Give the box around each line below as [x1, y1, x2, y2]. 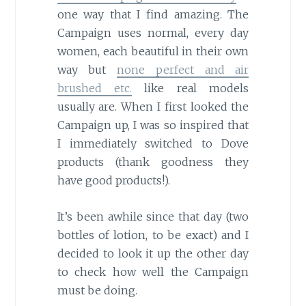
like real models [132, 81, 249, 96]
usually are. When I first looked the [57, 100, 249, 114]
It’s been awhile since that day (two [57, 209, 249, 223]
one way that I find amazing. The [57, 8, 249, 22]
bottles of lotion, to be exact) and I [57, 227, 249, 242]
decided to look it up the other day [57, 246, 249, 260]
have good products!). [57, 173, 170, 188]
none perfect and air [117, 63, 249, 77]
